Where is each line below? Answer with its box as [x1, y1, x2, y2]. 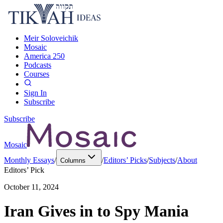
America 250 [24, 52, 65, 60]
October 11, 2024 [4, 183, 59, 191]
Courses [24, 70, 49, 78]
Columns [60, 157, 86, 164]
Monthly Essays [4, 156, 54, 164]
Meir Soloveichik [24, 34, 78, 42]
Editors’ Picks [104, 156, 147, 164]
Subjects [149, 156, 175, 164]
